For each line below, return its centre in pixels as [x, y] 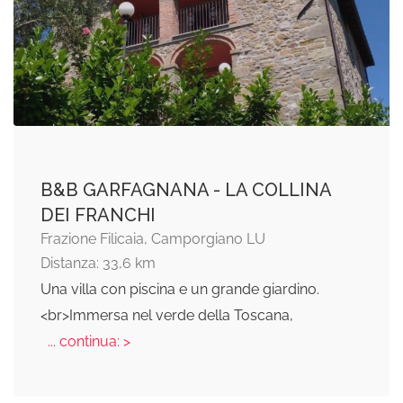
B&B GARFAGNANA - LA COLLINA [186, 189]
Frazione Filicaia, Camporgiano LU [153, 238]
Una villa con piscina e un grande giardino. [180, 289]
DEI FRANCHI [98, 215]
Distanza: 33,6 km [98, 263]
